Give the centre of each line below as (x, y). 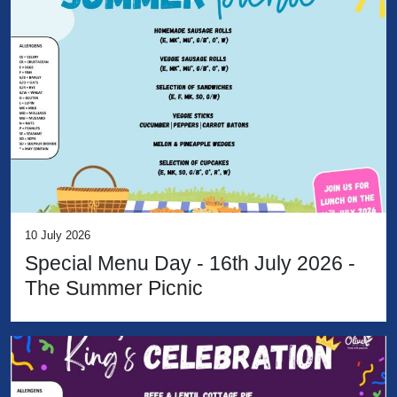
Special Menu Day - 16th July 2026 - (190, 264)
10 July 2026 (58, 236)
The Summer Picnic (114, 288)
